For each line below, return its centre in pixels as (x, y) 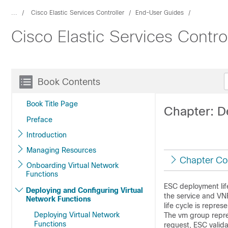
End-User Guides (160, 13)
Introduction (47, 135)
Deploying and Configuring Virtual (84, 190)
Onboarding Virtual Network (73, 165)
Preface (39, 120)
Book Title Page (52, 104)
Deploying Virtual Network (77, 215)
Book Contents (69, 82)
